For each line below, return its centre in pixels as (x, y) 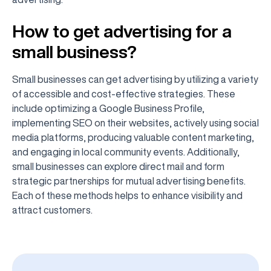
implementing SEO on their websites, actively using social (135, 123)
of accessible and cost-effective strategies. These (124, 94)
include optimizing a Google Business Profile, (108, 108)
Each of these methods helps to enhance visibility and (127, 195)
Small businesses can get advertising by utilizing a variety (135, 79)
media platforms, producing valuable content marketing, (133, 137)
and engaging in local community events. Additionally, (126, 152)
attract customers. (52, 210)
